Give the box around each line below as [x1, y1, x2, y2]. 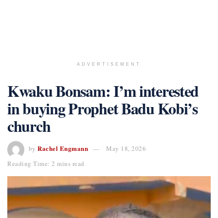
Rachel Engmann [37, 144, 89, 153]
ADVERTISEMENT [77, 62, 141, 67]
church [7, 114, 51, 137]
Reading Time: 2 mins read [7, 159, 85, 168]
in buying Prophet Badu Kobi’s [7, 97, 198, 120]
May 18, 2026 [106, 144, 146, 153]
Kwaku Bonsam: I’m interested [7, 79, 199, 102]
